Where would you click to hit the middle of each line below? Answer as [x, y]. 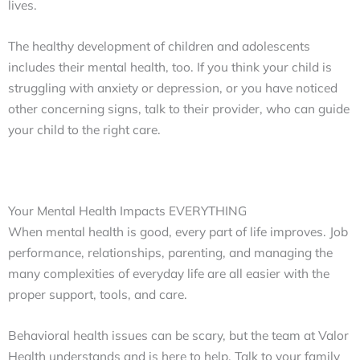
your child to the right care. [86, 129]
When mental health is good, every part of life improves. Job [178, 231]
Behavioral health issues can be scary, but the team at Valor [178, 335]
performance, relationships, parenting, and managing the [170, 252]
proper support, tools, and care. [98, 294]
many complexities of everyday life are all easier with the [169, 273]
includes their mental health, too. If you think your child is [170, 66]
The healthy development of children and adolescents [159, 45]
